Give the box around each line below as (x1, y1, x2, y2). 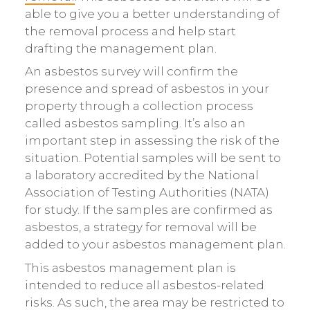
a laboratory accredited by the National (24, 168, 259, 183)
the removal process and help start (24, 24, 236, 38)
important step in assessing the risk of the (24, 134, 280, 148)
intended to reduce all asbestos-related (24, 277, 264, 292)
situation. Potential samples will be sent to (24, 151, 281, 165)
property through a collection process (24, 99, 253, 113)
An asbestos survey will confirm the (24, 64, 238, 79)
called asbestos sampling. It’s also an (24, 116, 246, 131)
